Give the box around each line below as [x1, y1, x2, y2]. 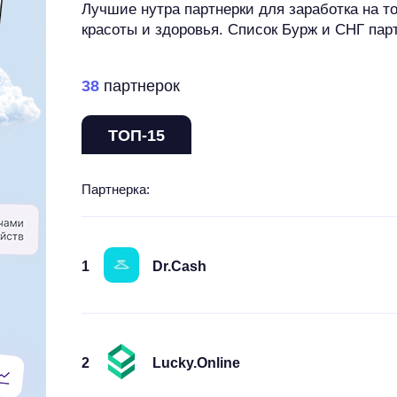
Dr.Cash [152, 258, 206, 274]
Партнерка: [82, 182, 150, 197]
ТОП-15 [108, 127, 165, 145]
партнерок [99, 77, 180, 95]
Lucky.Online [152, 354, 240, 370]
